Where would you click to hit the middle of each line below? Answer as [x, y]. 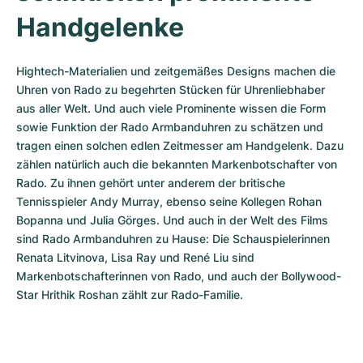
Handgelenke [100, 27]
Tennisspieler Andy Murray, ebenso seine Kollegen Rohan [169, 201]
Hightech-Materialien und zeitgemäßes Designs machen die [176, 71]
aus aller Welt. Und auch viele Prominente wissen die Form [171, 108]
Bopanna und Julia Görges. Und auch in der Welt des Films [172, 220]
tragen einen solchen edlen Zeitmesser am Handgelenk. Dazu [180, 145]
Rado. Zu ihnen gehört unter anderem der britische [151, 183]
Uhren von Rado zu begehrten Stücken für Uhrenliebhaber [171, 90]
